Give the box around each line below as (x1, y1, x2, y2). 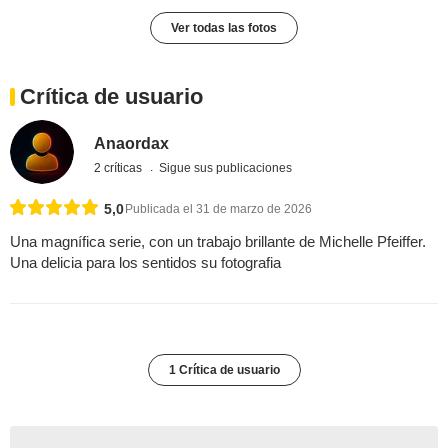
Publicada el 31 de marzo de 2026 (125, 202, 312, 217)
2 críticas (94, 160, 146, 175)
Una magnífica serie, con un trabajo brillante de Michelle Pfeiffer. (10, 233, 426, 251)
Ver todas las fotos (171, 21, 277, 36)
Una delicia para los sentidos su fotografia (10, 254, 281, 272)
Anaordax (94, 134, 170, 152)
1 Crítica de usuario (168, 363, 280, 378)
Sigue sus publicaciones (159, 160, 293, 175)
